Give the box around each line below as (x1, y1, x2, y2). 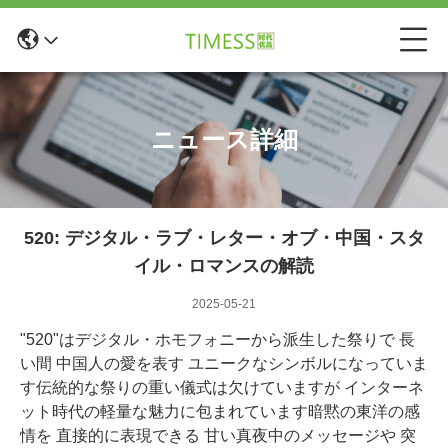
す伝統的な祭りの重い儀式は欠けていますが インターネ (20, 379, 424, 396)
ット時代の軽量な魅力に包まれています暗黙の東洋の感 (20, 403, 420, 420)
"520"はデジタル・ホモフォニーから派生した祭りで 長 (20, 331, 415, 348)
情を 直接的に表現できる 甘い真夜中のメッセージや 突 (20, 427, 416, 444)
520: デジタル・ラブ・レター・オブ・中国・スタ (23, 228, 425, 248)
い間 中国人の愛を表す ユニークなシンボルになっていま (20, 355, 428, 372)
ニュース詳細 (150, 126, 298, 153)
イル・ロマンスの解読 (134, 256, 314, 276)
